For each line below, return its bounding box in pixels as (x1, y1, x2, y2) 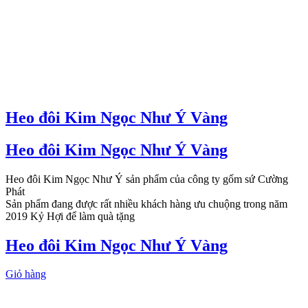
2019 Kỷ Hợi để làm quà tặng (5, 210, 135, 222)
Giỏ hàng (5, 268, 46, 280)
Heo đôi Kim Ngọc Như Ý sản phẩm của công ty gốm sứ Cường (5, 173, 288, 185)
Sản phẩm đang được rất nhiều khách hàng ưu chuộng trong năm (5, 197, 287, 210)
